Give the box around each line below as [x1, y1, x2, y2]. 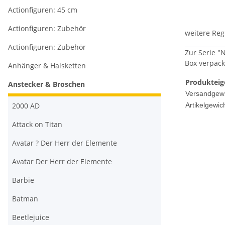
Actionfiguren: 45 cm [8, 5, 77, 15]
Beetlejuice [12, 212, 49, 222]
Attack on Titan [12, 120, 62, 130]
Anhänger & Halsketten [8, 61, 86, 71]
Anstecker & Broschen [8, 79, 85, 89]
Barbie [12, 175, 34, 185]
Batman [12, 194, 38, 204]
